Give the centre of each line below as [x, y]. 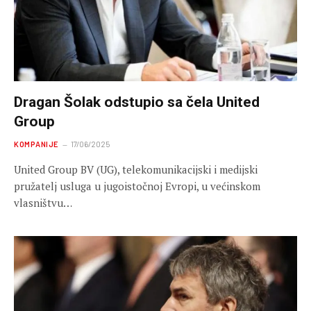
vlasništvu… [43, 202]
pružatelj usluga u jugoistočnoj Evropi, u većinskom [137, 186]
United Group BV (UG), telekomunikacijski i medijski [136, 169]
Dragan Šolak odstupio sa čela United [137, 102]
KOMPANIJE [36, 144]
